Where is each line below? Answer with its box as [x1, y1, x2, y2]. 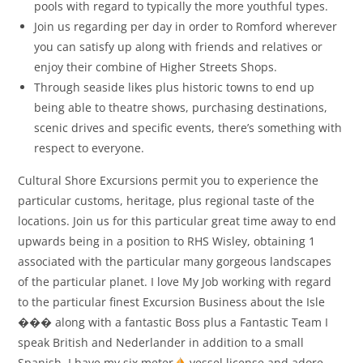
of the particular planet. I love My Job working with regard [18, 274, 332, 290]
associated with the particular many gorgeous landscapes [18, 254, 332, 270]
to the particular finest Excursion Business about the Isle [18, 294, 326, 310]
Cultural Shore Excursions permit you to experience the [18, 173, 319, 189]
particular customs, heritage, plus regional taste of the [18, 193, 315, 209]
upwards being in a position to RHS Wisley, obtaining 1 [18, 233, 316, 250]
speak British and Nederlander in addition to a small [18, 335, 305, 351]
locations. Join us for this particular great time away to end [18, 213, 337, 229]
